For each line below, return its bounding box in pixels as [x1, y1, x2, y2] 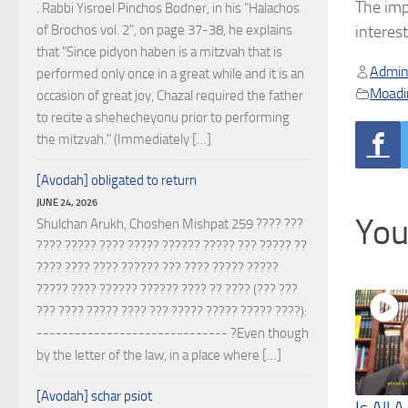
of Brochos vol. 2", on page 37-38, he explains [36, 22, 292, 38]
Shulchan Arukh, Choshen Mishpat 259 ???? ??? [36, 216, 303, 232]
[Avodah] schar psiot [36, 388, 152, 404]
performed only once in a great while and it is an [36, 66, 304, 82]
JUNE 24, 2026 [36, 196, 97, 209]
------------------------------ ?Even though [36, 325, 309, 342]
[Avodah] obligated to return [36, 172, 197, 189]
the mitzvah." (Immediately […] [36, 131, 211, 148]
